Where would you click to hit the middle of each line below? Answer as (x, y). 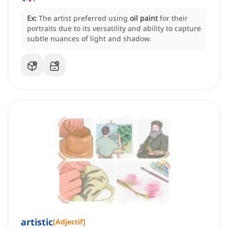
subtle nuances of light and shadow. (89, 39)
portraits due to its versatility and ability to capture (114, 28)
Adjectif (69, 222)
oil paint (144, 18)
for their (174, 18)
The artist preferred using (84, 18)
